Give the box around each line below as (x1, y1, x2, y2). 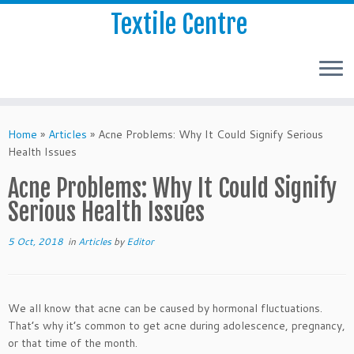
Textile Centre (110, 9, 247, 40)
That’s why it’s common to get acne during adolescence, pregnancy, (8, 318, 345, 333)
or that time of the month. (8, 335, 137, 351)
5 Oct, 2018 (8, 235, 63, 248)
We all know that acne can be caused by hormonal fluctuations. (8, 300, 322, 316)
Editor (126, 235, 154, 248)
